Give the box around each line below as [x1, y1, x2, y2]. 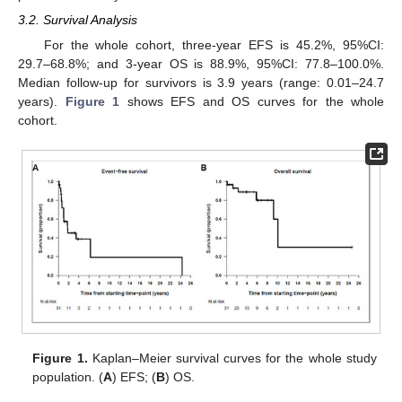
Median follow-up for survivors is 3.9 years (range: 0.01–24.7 [18, 74, 384, 90]
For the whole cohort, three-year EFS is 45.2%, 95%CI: [43, 37, 384, 52]
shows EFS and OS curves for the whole [119, 93, 384, 109]
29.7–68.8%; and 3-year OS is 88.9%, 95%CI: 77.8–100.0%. [18, 56, 384, 71]
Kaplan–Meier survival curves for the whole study [87, 351, 377, 366]
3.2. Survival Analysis [18, 12, 137, 27]
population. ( [32, 370, 104, 385]
